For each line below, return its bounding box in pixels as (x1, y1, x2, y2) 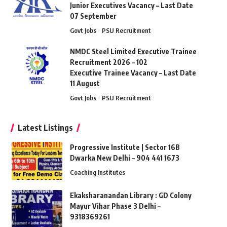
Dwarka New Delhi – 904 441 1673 (69, 154, 179, 163)
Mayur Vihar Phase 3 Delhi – (69, 202, 161, 211)
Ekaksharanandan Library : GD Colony (69, 191, 192, 200)
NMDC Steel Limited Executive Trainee (69, 47, 197, 56)
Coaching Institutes (69, 168, 125, 177)
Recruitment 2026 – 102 (69, 58, 147, 67)
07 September (69, 12, 117, 21)
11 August (69, 79, 100, 88)
